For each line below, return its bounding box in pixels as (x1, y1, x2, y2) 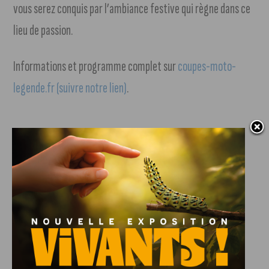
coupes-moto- (178, 58, 237, 76)
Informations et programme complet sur (13, 58, 178, 76)
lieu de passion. (13, 22, 73, 40)
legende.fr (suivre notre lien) (13, 79, 127, 97)
